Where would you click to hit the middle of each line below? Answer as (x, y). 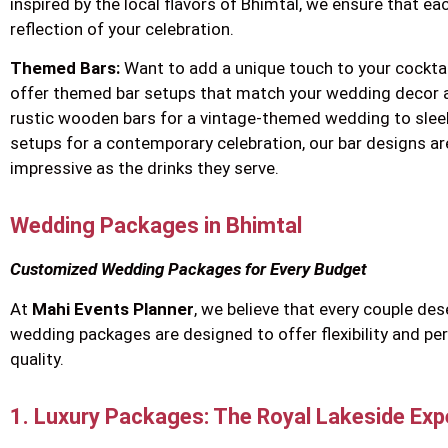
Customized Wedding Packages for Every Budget (188, 269)
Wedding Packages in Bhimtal (156, 226)
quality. (37, 358)
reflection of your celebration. (122, 28)
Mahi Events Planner (113, 308)
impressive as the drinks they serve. (144, 168)
